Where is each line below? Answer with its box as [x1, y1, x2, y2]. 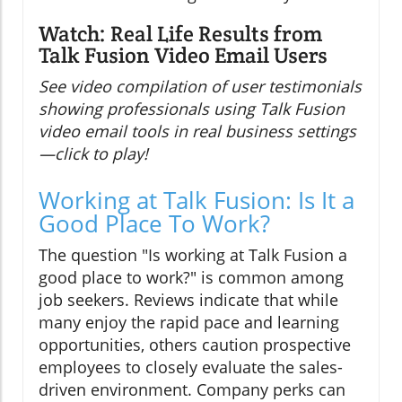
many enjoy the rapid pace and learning [39, 311, 339, 334]
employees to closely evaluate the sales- [39, 356, 343, 379]
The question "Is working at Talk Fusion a [39, 244, 347, 267]
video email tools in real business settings [39, 120, 356, 143]
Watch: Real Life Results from [39, 20, 322, 48]
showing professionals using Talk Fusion [39, 98, 345, 120]
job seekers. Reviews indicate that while [39, 289, 338, 311]
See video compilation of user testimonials [39, 75, 362, 98]
